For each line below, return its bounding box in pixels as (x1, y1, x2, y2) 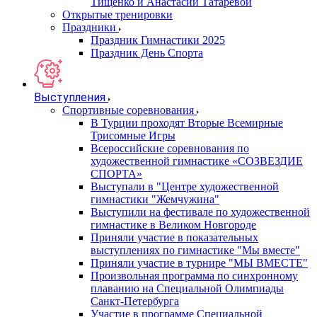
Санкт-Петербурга (91, 295, 179, 307)
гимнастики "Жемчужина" (91, 193, 219, 205)
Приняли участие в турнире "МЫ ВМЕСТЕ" (91, 257, 308, 269)
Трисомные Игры (91, 129, 175, 142)
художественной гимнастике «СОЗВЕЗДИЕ (91, 155, 303, 167)
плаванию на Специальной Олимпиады (91, 282, 284, 294)
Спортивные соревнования (62, 104, 194, 116)
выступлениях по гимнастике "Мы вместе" (91, 244, 300, 256)
